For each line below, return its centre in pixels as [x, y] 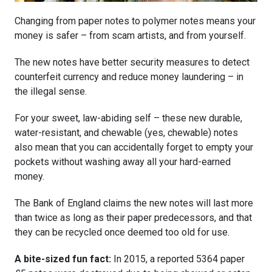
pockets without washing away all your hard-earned [123, 162]
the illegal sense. [51, 92]
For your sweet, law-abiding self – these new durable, [128, 118]
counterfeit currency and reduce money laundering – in [129, 77]
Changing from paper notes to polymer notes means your [135, 21]
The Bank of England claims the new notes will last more [134, 203]
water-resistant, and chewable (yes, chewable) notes [126, 133]
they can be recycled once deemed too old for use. [122, 233]
